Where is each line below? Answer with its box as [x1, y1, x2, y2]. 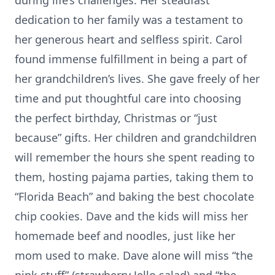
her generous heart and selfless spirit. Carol [15, 32, 242, 47]
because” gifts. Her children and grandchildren [15, 130, 257, 145]
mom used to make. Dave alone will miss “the [15, 248, 253, 263]
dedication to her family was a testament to [15, 12, 243, 27]
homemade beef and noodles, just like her [15, 228, 235, 243]
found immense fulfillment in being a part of [15, 52, 247, 66]
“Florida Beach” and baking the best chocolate [15, 189, 254, 204]
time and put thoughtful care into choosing [15, 91, 241, 106]
